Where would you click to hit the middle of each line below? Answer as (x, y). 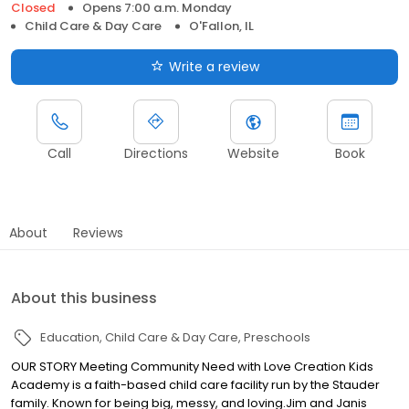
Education (70, 337)
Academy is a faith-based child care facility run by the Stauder (195, 384)
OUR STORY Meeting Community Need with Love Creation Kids (192, 366)
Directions (156, 153)
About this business (84, 298)
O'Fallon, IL (221, 26)
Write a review (214, 66)
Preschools (277, 337)
